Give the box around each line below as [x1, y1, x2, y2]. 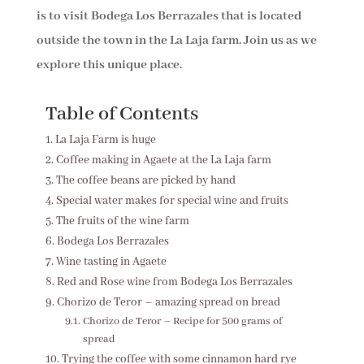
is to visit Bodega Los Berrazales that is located [36, 8, 301, 25]
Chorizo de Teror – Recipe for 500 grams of [82, 314, 282, 329]
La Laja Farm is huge [54, 132, 156, 148]
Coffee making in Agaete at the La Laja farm [55, 153, 271, 168]
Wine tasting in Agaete [55, 254, 167, 270]
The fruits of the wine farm [55, 214, 189, 229]
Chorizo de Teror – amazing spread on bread [56, 295, 280, 310]
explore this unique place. [36, 57, 182, 74]
